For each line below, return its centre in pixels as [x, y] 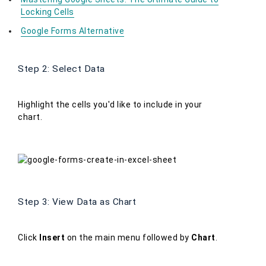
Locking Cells [47, 12]
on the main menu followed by [128, 238]
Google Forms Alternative [72, 31]
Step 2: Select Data [61, 69]
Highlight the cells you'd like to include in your [110, 105]
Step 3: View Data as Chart [77, 202]
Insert [52, 238]
